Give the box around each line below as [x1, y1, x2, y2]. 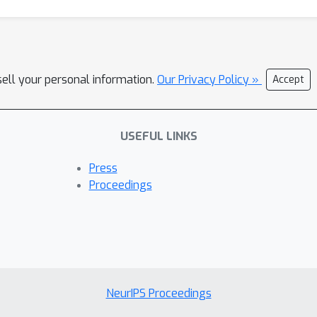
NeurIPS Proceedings [105, 286, 212, 301]
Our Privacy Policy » [157, 72, 262, 87]
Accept [272, 73, 304, 86]
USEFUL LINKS [120, 129, 197, 144]
